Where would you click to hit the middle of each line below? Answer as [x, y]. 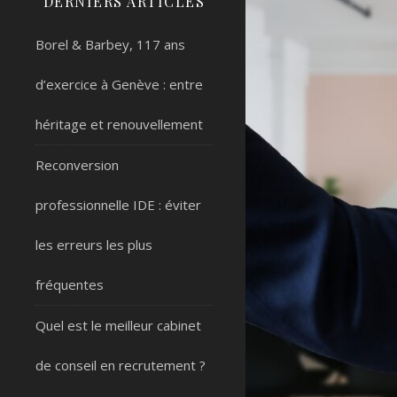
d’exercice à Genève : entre [119, 84]
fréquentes [70, 284]
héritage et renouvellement [119, 124]
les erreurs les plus [94, 245]
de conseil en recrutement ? [121, 365]
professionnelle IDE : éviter [118, 205]
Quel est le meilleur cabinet [118, 325]
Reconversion [77, 165]
